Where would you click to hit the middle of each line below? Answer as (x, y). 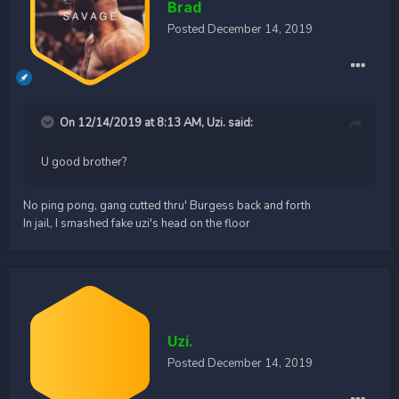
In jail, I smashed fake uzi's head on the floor (137, 223)
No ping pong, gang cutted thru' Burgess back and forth (167, 205)
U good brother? (84, 162)
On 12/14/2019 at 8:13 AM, (133, 122)
